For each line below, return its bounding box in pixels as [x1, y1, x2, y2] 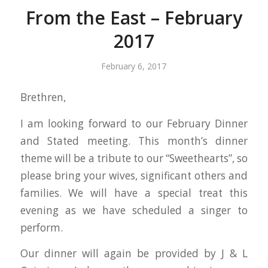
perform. [20, 220, 63, 234]
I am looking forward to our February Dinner [20, 116, 248, 130]
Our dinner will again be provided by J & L [20, 246, 248, 261]
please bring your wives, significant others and [20, 168, 248, 182]
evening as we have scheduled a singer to [20, 203, 248, 217]
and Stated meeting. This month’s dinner [20, 133, 248, 148]
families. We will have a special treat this [20, 185, 248, 200]
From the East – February [25, 5, 242, 31]
